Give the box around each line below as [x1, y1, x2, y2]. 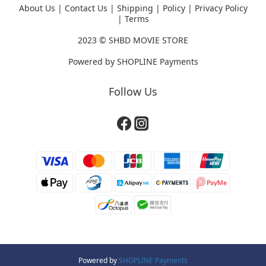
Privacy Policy [194, 2, 248, 14]
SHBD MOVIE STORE [109, 34, 188, 46]
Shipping [116, 2, 153, 14]
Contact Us [64, 2, 107, 14]
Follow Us [109, 84, 157, 99]
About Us [18, 2, 55, 14]
